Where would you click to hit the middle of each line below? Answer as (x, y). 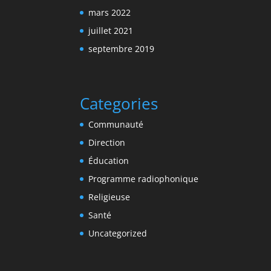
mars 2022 (109, 12)
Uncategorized (118, 233)
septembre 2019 (121, 48)
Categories (119, 104)
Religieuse (109, 197)
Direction (107, 143)
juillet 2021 (111, 30)
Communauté (116, 125)
